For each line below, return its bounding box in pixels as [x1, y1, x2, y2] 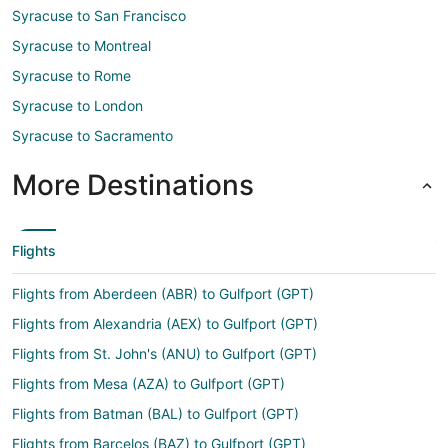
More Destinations [12, 168, 254, 202]
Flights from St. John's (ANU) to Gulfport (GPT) [12, 345, 317, 362]
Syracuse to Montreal [12, 37, 151, 54]
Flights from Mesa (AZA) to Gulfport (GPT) [12, 375, 285, 392]
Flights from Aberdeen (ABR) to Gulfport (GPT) [12, 285, 314, 302]
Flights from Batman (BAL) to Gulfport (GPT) [12, 405, 299, 422]
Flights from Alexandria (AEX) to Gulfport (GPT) [12, 315, 318, 332]
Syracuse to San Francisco [12, 7, 186, 24]
